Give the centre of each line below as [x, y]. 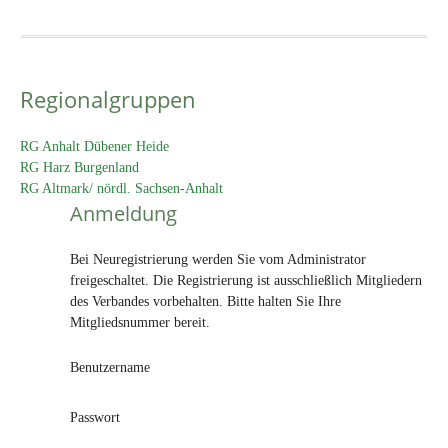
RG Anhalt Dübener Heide [94, 146]
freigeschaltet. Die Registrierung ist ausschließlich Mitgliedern [246, 280]
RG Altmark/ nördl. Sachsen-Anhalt [121, 188]
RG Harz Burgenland [79, 167]
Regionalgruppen [108, 99]
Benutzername [110, 367]
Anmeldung [123, 213]
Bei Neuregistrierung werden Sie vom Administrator [218, 259]
